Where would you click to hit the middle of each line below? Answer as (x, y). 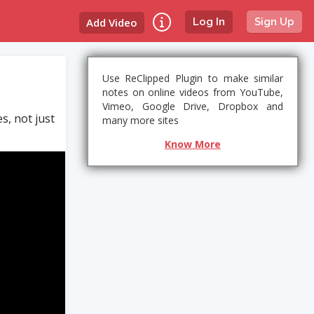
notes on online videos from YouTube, (193, 92)
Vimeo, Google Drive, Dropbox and (193, 106)
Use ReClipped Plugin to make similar (193, 78)
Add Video (112, 22)
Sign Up (275, 22)
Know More (192, 144)
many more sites (140, 120)
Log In (209, 22)
